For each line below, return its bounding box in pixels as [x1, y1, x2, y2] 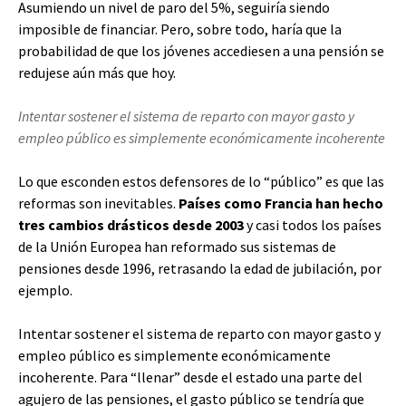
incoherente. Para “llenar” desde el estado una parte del [18, 368, 362, 386]
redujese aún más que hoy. [18, 63, 176, 82]
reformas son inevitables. [18, 194, 179, 212]
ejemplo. [18, 281, 72, 299]
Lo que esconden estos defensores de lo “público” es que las [18, 172, 384, 190]
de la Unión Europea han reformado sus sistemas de [18, 237, 336, 256]
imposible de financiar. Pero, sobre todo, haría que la [18, 20, 342, 38]
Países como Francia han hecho [179, 194, 383, 212]
